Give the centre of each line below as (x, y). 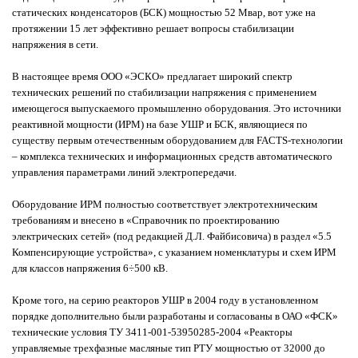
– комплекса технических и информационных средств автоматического (172, 156)
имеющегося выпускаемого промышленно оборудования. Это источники (177, 108)
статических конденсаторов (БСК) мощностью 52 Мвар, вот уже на (164, 12)
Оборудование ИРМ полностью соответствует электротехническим (165, 204)
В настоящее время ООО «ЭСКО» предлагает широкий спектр (152, 76)
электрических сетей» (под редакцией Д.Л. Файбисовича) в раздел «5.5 (172, 236)
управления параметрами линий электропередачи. (124, 172)
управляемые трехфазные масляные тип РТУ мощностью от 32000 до (169, 348)
